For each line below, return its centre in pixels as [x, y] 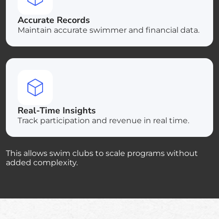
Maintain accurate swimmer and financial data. [109, 30]
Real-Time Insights [57, 110]
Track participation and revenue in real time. [103, 120]
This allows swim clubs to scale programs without [102, 153]
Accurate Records [54, 20]
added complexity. [42, 162]
